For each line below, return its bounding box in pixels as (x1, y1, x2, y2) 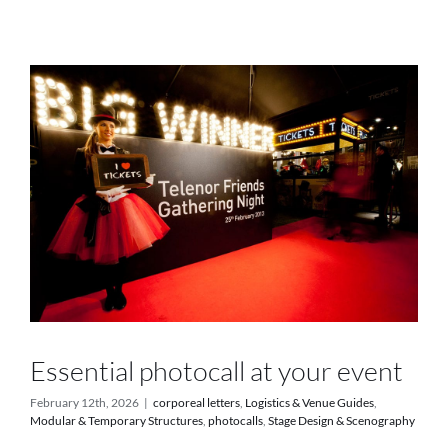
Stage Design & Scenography (268, 412, 415, 428)
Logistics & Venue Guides (245, 394, 374, 410)
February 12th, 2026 (30, 394, 139, 410)
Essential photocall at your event (30, 353, 403, 387)
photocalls (208, 412, 263, 428)
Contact (199, 185, 249, 202)
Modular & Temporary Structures (30, 412, 203, 428)
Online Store (185, 246, 263, 263)
